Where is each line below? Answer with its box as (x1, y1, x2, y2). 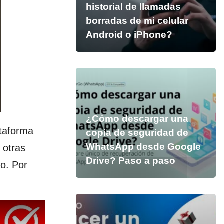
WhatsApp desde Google (85, 141, 201, 152)
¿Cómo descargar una (85, 113, 188, 124)
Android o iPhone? (85, 29, 172, 40)
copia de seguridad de (85, 127, 188, 138)
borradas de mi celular (85, 15, 188, 26)
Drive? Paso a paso (85, 155, 175, 166)
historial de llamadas (85, 1, 181, 12)
